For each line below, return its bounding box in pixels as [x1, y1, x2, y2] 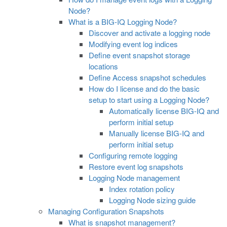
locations [89, 61, 118, 71]
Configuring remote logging [89, 150, 177, 161]
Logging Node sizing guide [109, 195, 196, 205]
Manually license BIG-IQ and [109, 128, 204, 138]
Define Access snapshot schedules [89, 72, 206, 83]
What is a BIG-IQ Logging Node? [68, 16, 177, 27]
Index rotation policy [109, 183, 175, 194]
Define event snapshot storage [89, 50, 190, 60]
